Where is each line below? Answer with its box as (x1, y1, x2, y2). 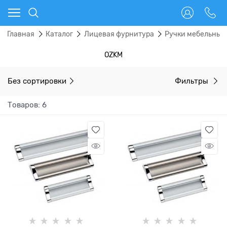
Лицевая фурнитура (84, 30, 154, 39)
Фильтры (175, 77, 210, 85)
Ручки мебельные (165, 30, 226, 39)
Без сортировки (8, 77, 66, 85)
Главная (7, 30, 34, 39)
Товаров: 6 (8, 100, 47, 109)
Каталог (45, 30, 73, 39)
